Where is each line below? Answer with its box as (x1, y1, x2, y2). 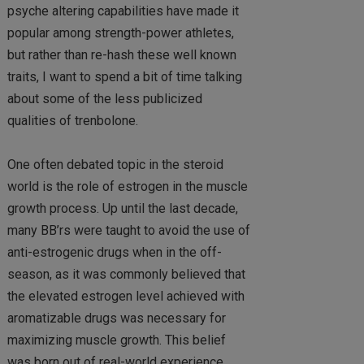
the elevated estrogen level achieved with (6, 288, 245, 304)
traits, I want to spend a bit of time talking (6, 68, 242, 84)
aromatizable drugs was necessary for (6, 310, 226, 326)
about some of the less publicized (6, 90, 202, 106)
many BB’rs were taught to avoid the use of (6, 222, 250, 238)
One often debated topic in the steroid (6, 156, 223, 172)
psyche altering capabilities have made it (6, 2, 239, 19)
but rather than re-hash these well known (6, 46, 236, 63)
